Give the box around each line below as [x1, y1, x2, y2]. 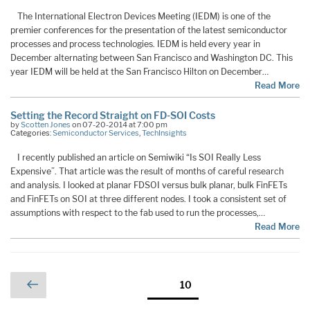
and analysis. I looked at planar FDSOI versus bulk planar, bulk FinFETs [10, 179, 287, 190]
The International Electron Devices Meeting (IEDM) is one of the [17, 10, 271, 21]
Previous [37, 273, 108, 293]
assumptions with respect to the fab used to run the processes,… [10, 207, 265, 218]
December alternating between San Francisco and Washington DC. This [10, 52, 293, 63]
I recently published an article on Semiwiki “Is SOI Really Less [17, 152, 261, 163]
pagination [10, 291, 79, 309]
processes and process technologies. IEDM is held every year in [10, 38, 260, 49]
